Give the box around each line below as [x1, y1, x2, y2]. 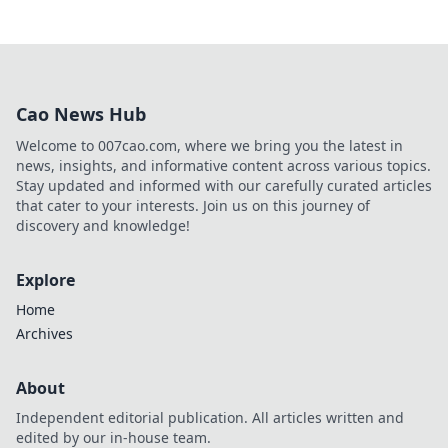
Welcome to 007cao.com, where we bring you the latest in [16, 136, 403, 155]
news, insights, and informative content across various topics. [16, 156, 431, 175]
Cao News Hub [16, 102, 146, 126]
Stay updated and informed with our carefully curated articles [16, 176, 432, 195]
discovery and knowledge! [16, 216, 190, 235]
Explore [16, 269, 75, 291]
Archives [16, 324, 73, 343]
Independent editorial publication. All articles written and [16, 408, 404, 427]
